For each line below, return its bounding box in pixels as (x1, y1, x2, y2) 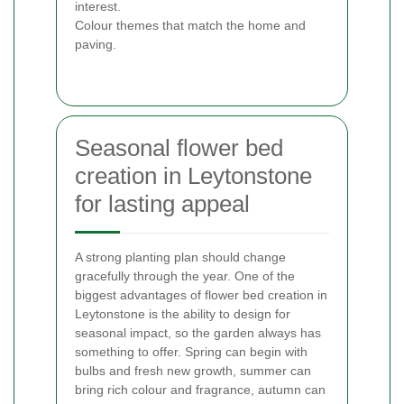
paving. (75, 36, 116, 51)
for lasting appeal (75, 189, 250, 217)
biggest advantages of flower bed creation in (75, 287, 327, 302)
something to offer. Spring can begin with (75, 344, 308, 359)
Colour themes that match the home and (75, 17, 306, 32)
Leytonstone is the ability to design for (75, 306, 290, 321)
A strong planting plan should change (75, 249, 286, 264)
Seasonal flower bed (75, 133, 283, 161)
